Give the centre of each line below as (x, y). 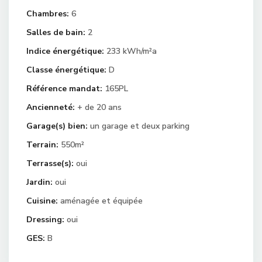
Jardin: (39, 182)
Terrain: (42, 145)
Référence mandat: (64, 89)
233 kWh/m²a (130, 51)
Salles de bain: (56, 32)
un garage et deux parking (139, 126)
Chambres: (48, 14)
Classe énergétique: (66, 70)
